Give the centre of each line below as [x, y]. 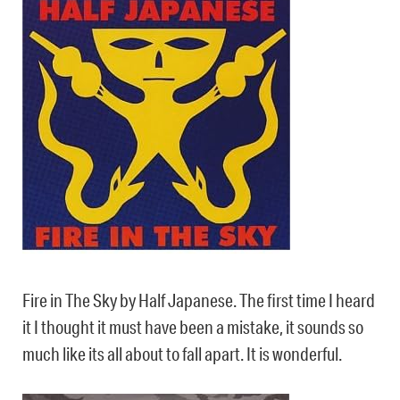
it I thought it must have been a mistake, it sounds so [193, 327]
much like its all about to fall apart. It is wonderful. [182, 354]
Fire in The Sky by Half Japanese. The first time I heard [199, 300]
